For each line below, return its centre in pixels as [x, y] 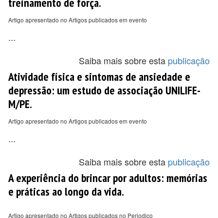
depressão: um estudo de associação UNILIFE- [104, 90]
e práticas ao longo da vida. [66, 191]
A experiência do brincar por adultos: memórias [108, 178]
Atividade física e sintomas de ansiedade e [99, 76]
